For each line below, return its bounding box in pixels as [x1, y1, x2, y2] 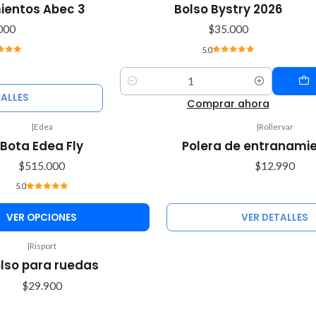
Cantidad [120, 83, 160, 95]
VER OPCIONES [6, 210, 77, 224]
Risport [30, 241, 56, 252]
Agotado [174, 133, 204, 142]
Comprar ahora [186, 96, 269, 111]
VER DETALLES [241, 210, 308, 224]
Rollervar [258, 121, 293, 132]
